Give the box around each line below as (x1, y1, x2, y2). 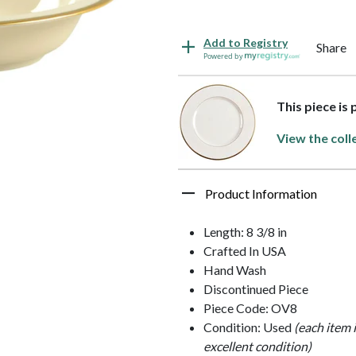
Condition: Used (203, 319, 294, 335)
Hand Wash (203, 261, 266, 277)
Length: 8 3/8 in (203, 223, 287, 239)
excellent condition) (203, 338, 311, 354)
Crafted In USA (203, 242, 286, 258)
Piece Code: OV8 (203, 300, 297, 315)
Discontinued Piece (203, 281, 308, 296)
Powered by (203, 50, 245, 61)
